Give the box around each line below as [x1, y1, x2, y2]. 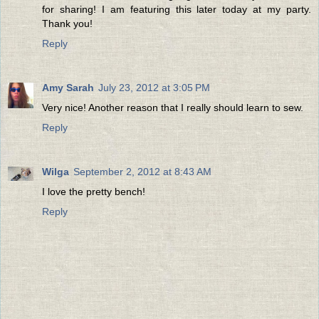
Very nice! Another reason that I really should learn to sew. [42, 102, 303, 114]
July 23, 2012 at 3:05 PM [98, 82, 210, 94]
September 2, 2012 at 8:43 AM [73, 166, 211, 178]
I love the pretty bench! [42, 186, 145, 198]
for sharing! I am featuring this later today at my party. [42, 4, 311, 16]
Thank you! [42, 18, 93, 30]
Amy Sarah [42, 82, 94, 94]
